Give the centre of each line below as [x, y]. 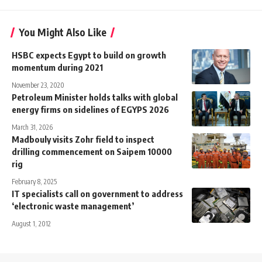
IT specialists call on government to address [97, 193]
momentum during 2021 [57, 67]
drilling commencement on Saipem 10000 [92, 151]
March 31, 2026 [32, 127]
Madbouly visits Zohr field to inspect [83, 139]
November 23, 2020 [38, 85]
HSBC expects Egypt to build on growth [89, 55]
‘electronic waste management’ [73, 206]
